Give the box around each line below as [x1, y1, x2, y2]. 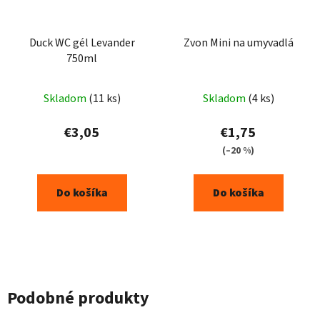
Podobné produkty [7, 285, 149, 311]
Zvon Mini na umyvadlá [183, 34, 294, 51]
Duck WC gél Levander [29, 34, 135, 51]
